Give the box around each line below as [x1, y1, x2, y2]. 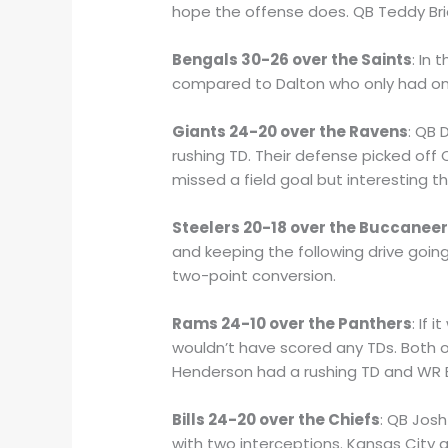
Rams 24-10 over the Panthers [172, 312, 413, 334]
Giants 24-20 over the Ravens [172, 120, 409, 142]
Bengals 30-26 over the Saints [172, 48, 413, 70]
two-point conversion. [172, 264, 337, 286]
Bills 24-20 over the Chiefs [172, 408, 381, 430]
